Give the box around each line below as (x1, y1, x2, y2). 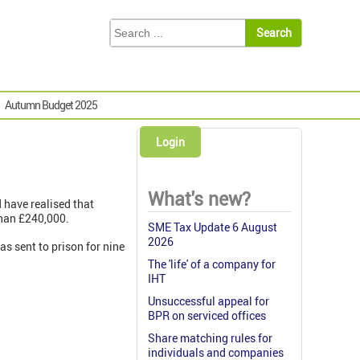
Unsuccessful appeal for (148, 293, 269, 309)
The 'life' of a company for (148, 256, 276, 272)
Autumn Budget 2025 (5, 97, 97, 113)
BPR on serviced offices (148, 308, 266, 324)
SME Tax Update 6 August (148, 219, 277, 235)
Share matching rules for (148, 330, 272, 346)
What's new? (148, 186, 251, 212)
